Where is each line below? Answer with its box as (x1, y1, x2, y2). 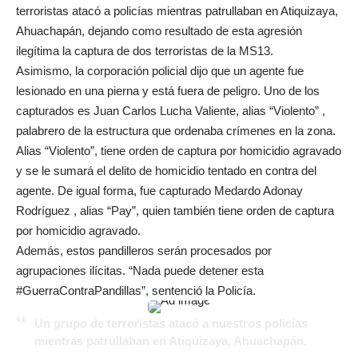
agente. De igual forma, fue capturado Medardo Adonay (16, 184, 303, 197)
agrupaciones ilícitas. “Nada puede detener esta (16, 264, 264, 277)
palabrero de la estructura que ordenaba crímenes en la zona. (16, 124, 336, 137)
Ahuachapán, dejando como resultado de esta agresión (16, 24, 302, 38)
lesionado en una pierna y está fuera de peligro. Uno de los (16, 84, 320, 97)
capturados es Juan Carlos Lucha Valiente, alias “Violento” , (16, 104, 325, 117)
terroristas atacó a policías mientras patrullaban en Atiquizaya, (16, 4, 338, 18)
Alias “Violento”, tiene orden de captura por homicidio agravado (16, 144, 341, 157)
